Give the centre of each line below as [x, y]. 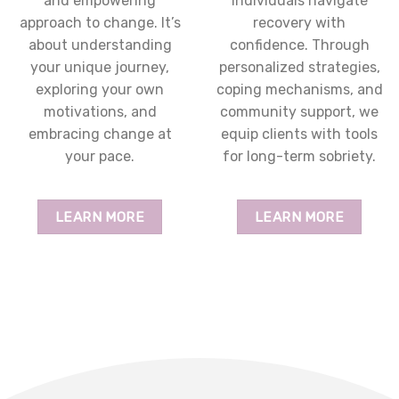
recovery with [299, 23]
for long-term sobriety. [299, 157]
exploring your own [100, 90]
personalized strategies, [299, 68]
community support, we [299, 112]
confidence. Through [299, 45]
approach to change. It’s [100, 23]
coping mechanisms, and [299, 90]
